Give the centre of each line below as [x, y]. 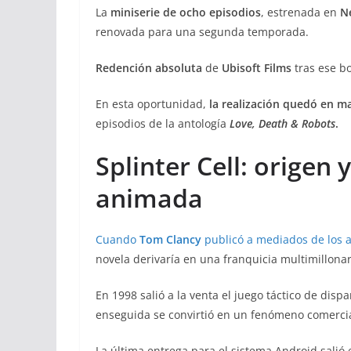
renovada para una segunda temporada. [202, 32]
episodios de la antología [163, 123]
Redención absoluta [149, 68]
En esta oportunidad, [152, 104]
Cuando [118, 239]
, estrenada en [300, 12]
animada [149, 198]
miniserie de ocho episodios [186, 12]
